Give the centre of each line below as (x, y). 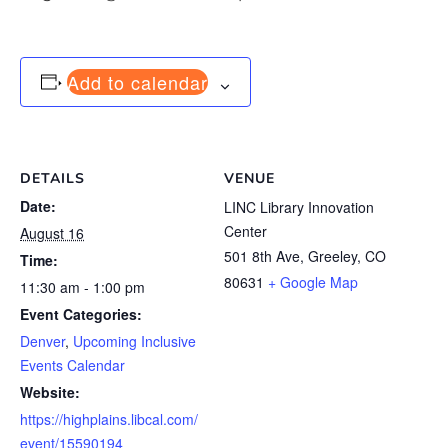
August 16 (52, 233)
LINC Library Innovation (299, 207)
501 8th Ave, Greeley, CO (305, 256)
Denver (42, 341)
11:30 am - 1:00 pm (82, 287)
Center (245, 231)
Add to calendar (137, 82)
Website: (50, 392)
